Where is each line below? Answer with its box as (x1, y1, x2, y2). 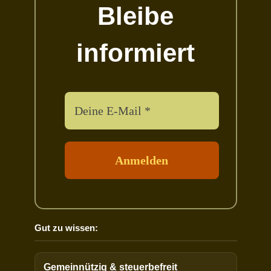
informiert (76, 38, 195, 67)
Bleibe (97, 1, 174, 30)
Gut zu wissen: (34, 223, 98, 233)
